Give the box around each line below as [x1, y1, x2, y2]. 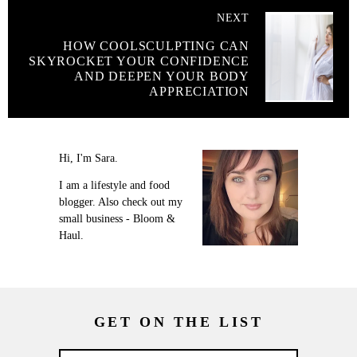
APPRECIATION [149, 84, 249, 99]
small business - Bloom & [59, 212, 175, 225]
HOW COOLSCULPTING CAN [63, 39, 249, 53]
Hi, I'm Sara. [59, 152, 118, 165]
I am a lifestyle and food [59, 178, 170, 191]
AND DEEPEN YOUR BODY [73, 69, 249, 84]
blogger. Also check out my [59, 195, 182, 208]
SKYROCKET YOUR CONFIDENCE [28, 54, 249, 69]
